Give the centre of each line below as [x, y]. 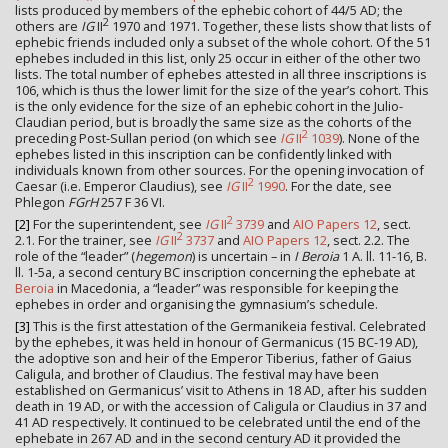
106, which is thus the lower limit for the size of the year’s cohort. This [222, 89]
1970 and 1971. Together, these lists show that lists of [270, 25]
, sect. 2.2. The [368, 240]
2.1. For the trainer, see [85, 240]
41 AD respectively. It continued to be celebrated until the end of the [218, 422]
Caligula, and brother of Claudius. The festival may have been [197, 374]
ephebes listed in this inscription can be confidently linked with [203, 153]
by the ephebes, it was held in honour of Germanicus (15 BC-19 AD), [216, 342]
